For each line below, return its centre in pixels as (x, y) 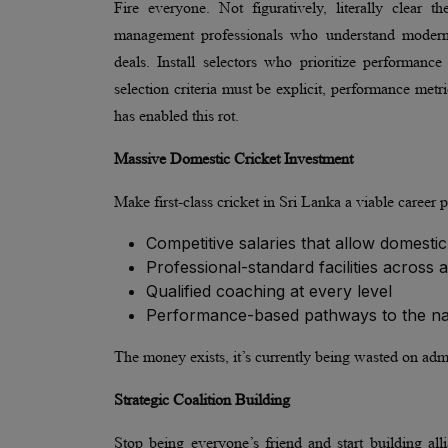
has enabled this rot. (176, 115)
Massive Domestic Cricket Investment (233, 158)
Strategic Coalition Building (202, 399)
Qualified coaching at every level (269, 290)
